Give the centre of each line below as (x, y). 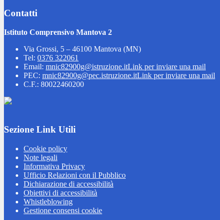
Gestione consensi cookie (63, 210)
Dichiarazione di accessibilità (69, 184)
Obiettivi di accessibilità (60, 192)
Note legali (41, 157)
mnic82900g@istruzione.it (87, 66)
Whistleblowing (48, 201)
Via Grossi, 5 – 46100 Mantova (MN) (82, 49)
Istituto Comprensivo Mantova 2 (58, 32)
